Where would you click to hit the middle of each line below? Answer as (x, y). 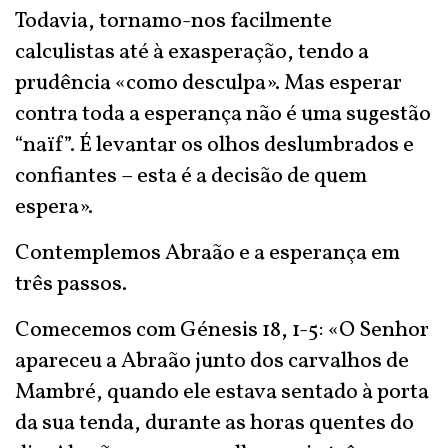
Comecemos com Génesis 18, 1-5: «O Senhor (222, 330)
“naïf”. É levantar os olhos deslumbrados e (214, 145)
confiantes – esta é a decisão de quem (191, 176)
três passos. (71, 284)
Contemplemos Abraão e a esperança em (207, 253)
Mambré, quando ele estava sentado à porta (222, 392)
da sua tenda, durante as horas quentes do (214, 423)
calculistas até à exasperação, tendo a (192, 52)
